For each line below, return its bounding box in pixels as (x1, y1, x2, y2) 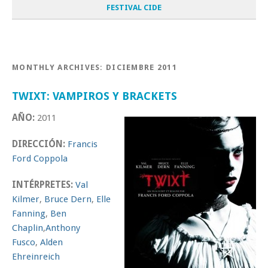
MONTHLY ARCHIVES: (12, 62, 106, 72)
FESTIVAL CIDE (106, 2, 162, 12)
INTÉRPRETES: (12, 179, 73, 190)
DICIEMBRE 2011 (106, 62, 177, 72)
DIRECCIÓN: (12, 138, 68, 150)
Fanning (12, 208, 45, 219)
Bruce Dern (44, 193, 92, 205)
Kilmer (12, 193, 39, 205)
